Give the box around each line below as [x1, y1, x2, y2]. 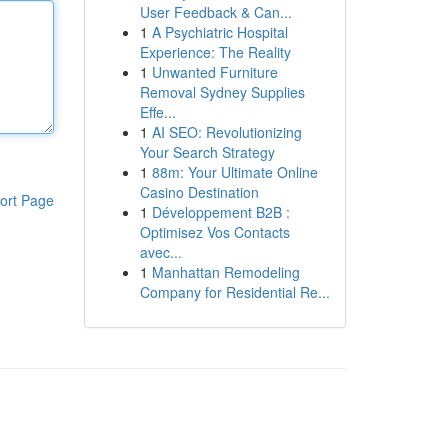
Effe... [139, 102, 176, 122]
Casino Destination [139, 182, 259, 202]
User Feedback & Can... [139, 2, 292, 22]
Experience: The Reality [139, 42, 291, 62]
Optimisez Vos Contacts [139, 222, 290, 242]
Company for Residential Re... [139, 282, 330, 302]
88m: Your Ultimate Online [151, 162, 318, 182]
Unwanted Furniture [151, 62, 278, 82]
